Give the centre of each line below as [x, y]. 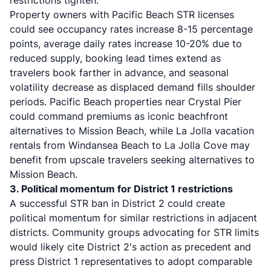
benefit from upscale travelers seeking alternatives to [132, 160]
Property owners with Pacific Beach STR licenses [122, 15]
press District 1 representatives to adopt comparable [131, 261]
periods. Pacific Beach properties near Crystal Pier [126, 102]
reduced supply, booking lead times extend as [115, 58]
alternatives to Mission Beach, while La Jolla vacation [132, 131]
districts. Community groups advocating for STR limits [134, 232]
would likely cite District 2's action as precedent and [130, 247]
